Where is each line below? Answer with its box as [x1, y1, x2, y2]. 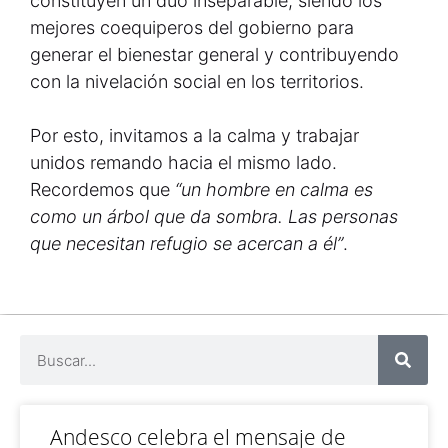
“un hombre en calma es [175, 179, 373, 200]
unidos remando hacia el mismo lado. [30, 152, 337, 173]
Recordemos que [30, 179, 175, 200]
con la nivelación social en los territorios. [30, 71, 364, 92]
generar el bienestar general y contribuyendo [30, 44, 399, 65]
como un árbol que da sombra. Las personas [30, 206, 398, 227]
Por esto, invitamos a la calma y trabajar [30, 125, 359, 146]
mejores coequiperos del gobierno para [30, 17, 354, 38]
